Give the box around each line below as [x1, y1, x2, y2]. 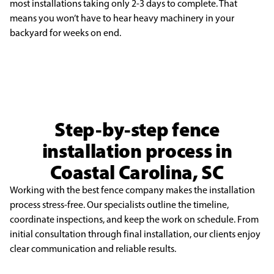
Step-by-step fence [54, 117, 220, 141]
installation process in [42, 138, 232, 163]
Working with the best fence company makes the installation [10, 184, 255, 196]
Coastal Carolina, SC [50, 160, 224, 184]
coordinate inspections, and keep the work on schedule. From [10, 213, 259, 225]
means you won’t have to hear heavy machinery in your [10, 12, 234, 24]
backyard [10, 27, 50, 39]
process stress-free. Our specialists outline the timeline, [10, 199, 229, 210]
